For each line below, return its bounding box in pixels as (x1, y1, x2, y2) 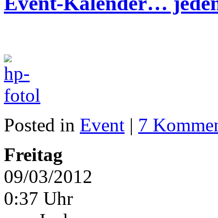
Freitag (4, 144, 63, 165)
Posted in (4, 114, 80, 136)
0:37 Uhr (4, 188, 73, 209)
